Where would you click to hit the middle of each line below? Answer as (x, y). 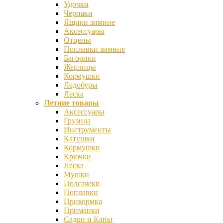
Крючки (77, 156)
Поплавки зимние (94, 49)
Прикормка (83, 201)
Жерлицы (80, 67)
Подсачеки (82, 183)
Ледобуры (81, 85)
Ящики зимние (89, 22)
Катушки (79, 138)
